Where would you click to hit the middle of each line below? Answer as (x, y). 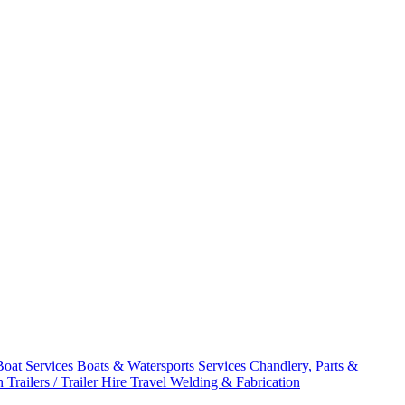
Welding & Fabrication (235, 381)
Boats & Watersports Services (163, 365)
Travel (150, 381)
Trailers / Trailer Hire (69, 381)
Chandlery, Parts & (304, 365)
